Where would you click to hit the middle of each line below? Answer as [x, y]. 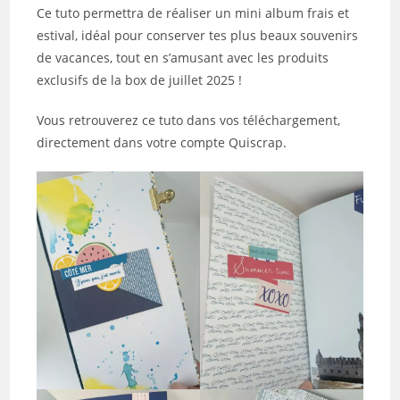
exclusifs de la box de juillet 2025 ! [140, 80]
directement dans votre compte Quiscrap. [162, 143]
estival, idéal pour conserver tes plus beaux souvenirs [198, 36]
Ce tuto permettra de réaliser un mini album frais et [193, 13]
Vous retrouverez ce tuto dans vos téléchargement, [189, 121]
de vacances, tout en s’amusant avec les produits [183, 58]
